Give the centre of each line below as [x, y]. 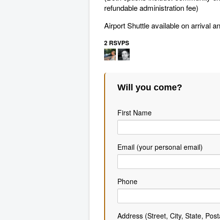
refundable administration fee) [151, 8]
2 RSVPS [117, 43]
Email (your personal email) [160, 147]
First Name [135, 112]
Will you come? [150, 87]
